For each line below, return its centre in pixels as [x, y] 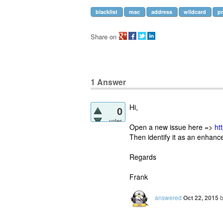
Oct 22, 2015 [201, 197]
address [162, 12]
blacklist [107, 12]
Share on [104, 37]
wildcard [195, 12]
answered [168, 197]
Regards [143, 157]
